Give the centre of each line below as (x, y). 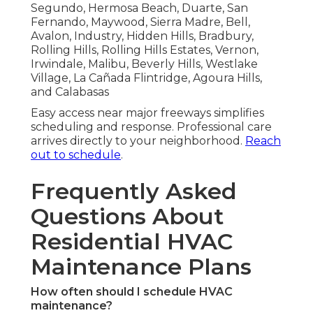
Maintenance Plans (141, 266)
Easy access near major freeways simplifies (147, 112)
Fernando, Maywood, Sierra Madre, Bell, (140, 22)
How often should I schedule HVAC (132, 291)
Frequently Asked (134, 191)
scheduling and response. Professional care (151, 126)
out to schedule (76, 154)
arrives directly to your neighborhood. (138, 140)
